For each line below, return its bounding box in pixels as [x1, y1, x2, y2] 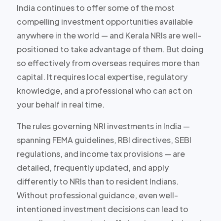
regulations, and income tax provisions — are [16, 148, 185, 159]
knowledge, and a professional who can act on [16, 85, 192, 96]
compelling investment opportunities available [16, 16, 193, 27]
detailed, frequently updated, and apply [16, 162, 169, 173]
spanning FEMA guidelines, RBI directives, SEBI [16, 134, 191, 145]
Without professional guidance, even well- [16, 189, 178, 200]
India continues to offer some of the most [16, 2, 175, 13]
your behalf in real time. [16, 99, 105, 110]
